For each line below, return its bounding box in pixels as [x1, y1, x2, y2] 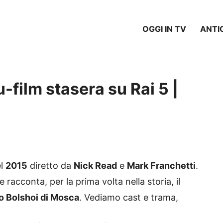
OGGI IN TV [142, 23, 186, 34]
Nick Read [74, 160, 117, 171]
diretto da [27, 160, 74, 171]
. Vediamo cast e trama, [79, 192, 178, 203]
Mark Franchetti [127, 160, 196, 171]
